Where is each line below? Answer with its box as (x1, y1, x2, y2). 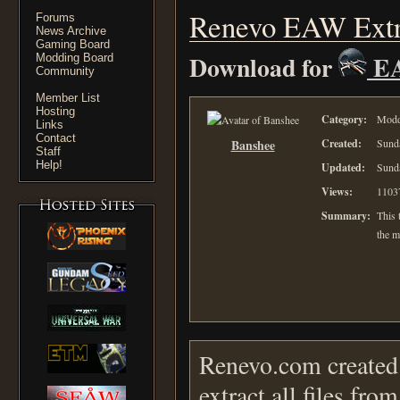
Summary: (321, 208, 371, 223)
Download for (189, 49, 338, 85)
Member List (36, 91, 100, 104)
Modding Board (36, 51, 113, 64)
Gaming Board (36, 37, 110, 51)
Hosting (36, 104, 75, 118)
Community (36, 64, 95, 78)
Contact (36, 131, 76, 145)
